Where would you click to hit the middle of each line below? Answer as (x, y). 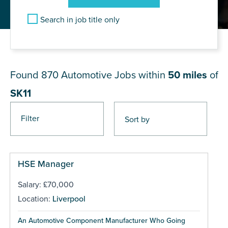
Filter (30, 118)
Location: (35, 199)
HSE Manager (46, 164)
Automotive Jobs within (115, 75)
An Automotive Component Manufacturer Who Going (101, 220)
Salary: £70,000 (46, 184)
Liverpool (69, 199)
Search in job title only (80, 20)
